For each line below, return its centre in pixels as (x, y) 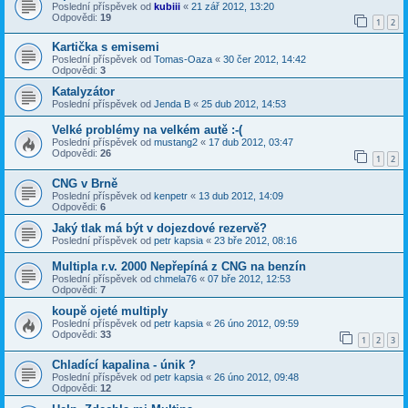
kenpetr (171, 196)
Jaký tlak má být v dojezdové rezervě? (159, 229)
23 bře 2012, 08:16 (255, 241)
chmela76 (175, 279)
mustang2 (176, 143)
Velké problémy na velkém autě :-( (147, 130)
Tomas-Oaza (183, 60)
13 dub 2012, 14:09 (241, 196)
